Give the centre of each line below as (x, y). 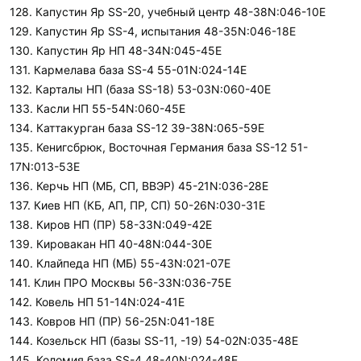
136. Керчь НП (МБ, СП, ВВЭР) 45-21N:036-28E (139, 186)
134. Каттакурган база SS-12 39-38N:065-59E (137, 128)
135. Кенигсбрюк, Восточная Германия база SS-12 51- (159, 147)
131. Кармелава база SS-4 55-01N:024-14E (128, 70)
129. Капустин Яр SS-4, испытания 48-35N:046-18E (153, 31)
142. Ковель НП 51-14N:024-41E (97, 302)
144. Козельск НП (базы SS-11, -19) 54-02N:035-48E (154, 340)
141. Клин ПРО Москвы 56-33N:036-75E (120, 282)
